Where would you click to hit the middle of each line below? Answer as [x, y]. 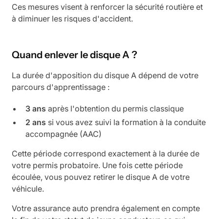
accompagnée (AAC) [64, 134]
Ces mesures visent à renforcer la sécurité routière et [107, 7]
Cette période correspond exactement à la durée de [106, 153]
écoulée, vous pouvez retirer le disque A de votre [101, 177]
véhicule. [28, 188]
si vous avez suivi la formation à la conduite [126, 122]
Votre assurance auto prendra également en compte [106, 208]
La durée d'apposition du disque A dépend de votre [105, 75]
